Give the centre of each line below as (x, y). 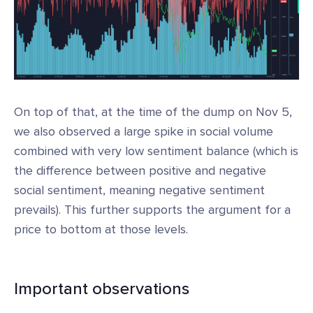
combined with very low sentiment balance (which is (156, 151)
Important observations (102, 289)
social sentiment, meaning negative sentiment (139, 190)
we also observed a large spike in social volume (144, 131)
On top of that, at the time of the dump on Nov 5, (153, 111)
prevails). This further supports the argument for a (152, 209)
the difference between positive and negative (140, 170)
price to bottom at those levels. (101, 229)
